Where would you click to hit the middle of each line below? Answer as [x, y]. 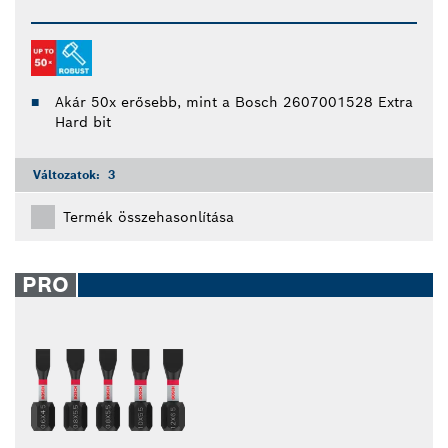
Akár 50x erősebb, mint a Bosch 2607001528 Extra [234, 101]
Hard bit [83, 121]
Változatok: [68, 174]
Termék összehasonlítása [148, 216]
